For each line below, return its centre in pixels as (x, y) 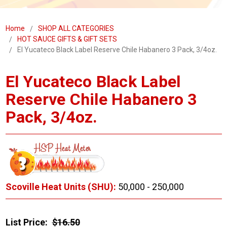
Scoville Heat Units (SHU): (61, 187)
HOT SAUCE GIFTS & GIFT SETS (67, 39)
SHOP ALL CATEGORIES (76, 29)
